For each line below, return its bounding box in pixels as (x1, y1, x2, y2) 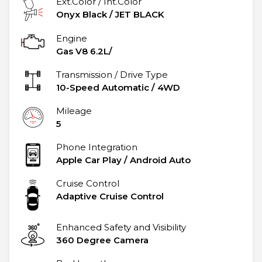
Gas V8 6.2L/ (56, 46, 112, 57)
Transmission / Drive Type (56, 69, 168, 81)
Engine (56, 33, 87, 44)
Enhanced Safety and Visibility (56, 222, 186, 233)
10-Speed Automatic (56, 82, 149, 94)
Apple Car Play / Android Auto (56, 154, 191, 166)
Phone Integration (56, 142, 137, 153)
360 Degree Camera (56, 235, 149, 246)
